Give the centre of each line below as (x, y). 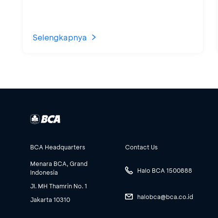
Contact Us (141, 147)
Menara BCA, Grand (59, 163)
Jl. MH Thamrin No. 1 (59, 186)
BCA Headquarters (58, 147)
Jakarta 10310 (50, 199)
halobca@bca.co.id (165, 196)
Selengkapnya (60, 37)
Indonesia (44, 172)
